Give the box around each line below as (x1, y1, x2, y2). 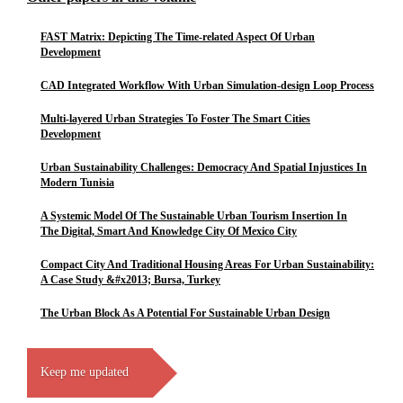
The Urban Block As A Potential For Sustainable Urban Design (40, 307, 330, 319)
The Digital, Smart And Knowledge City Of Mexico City (40, 225, 297, 237)
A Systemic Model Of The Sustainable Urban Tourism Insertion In (40, 210, 347, 222)
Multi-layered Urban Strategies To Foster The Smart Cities (40, 112, 310, 125)
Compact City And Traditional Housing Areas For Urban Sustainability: (40, 258, 374, 271)
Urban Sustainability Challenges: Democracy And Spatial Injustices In (40, 161, 367, 174)
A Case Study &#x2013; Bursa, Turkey (40, 273, 220, 286)
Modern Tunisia (40, 176, 114, 189)
